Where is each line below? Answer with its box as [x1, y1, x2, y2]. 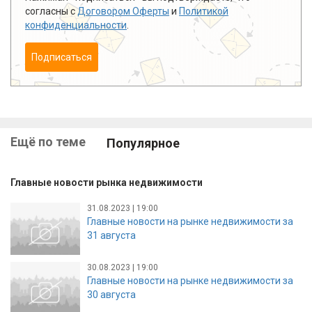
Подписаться [31, 51, 92, 63]
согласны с [25, 5, 77, 17]
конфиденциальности [25, 19, 127, 31]
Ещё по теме [10, 134, 86, 149]
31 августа [87, 229, 136, 241]
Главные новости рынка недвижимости [10, 177, 203, 189]
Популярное [107, 135, 180, 150]
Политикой [179, 5, 228, 17]
